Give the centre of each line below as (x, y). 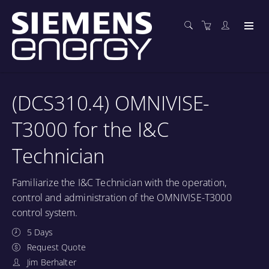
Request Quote (56, 247)
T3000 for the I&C (90, 129)
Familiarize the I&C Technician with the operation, (119, 183)
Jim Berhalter (52, 262)
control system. (45, 213)
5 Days (40, 232)
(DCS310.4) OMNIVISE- (111, 103)
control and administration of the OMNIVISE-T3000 (122, 198)
